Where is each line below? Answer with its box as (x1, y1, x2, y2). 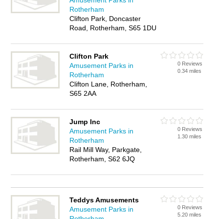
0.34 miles (177, 68, 202, 74)
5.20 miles (177, 212, 202, 218)
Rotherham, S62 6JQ (69, 155, 135, 163)
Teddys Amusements (69, 196, 139, 204)
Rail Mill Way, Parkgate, (69, 146, 142, 153)
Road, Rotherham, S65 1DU (69, 24, 157, 32)
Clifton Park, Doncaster (69, 15, 141, 22)
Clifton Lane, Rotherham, (69, 80, 148, 88)
